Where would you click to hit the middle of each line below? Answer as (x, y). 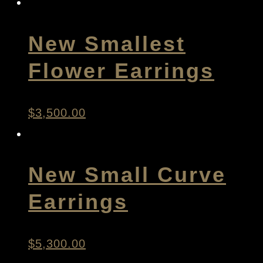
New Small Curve (127, 175)
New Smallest (107, 43)
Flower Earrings (121, 70)
